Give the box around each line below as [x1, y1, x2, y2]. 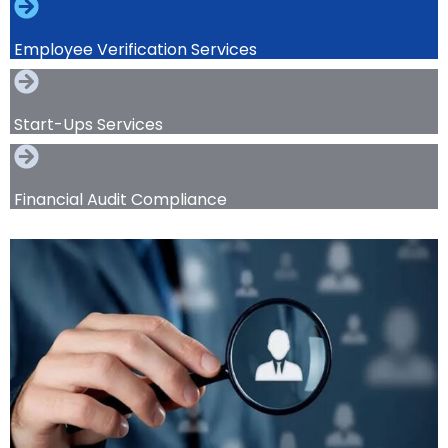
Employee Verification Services [14, 37, 257, 61]
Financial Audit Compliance [14, 187, 227, 211]
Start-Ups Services [14, 112, 163, 136]
